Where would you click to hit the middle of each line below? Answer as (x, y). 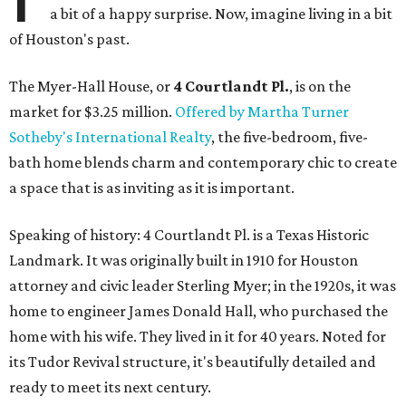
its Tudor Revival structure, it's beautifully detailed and (193, 362)
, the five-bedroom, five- (290, 137)
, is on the (320, 87)
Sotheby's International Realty (110, 137)
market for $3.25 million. (92, 112)
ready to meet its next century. (110, 387)
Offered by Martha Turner (262, 112)
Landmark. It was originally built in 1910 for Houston (184, 261)
